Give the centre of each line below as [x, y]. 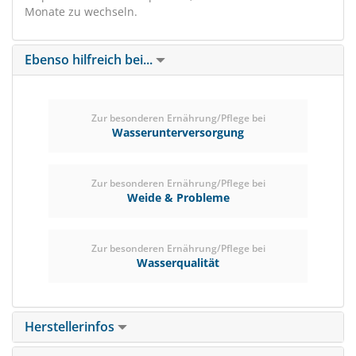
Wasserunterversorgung [178, 132]
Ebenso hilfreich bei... [90, 60]
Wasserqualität [178, 263]
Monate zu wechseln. [81, 12]
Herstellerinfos [71, 327]
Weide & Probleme [178, 197]
